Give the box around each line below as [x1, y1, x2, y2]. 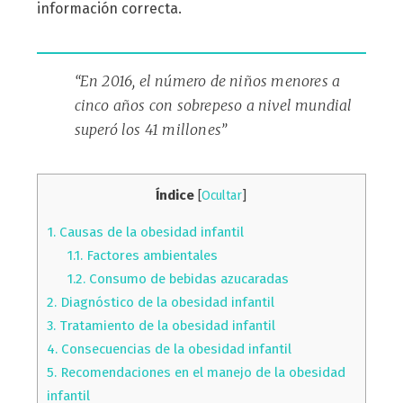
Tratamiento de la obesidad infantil [55, 317, 275, 334]
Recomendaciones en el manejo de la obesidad [56, 363, 345, 381]
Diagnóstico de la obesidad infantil [56, 293, 274, 310]
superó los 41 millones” [74, 120, 228, 139]
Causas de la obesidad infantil [55, 223, 244, 240]
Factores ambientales [83, 246, 219, 264]
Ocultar [201, 187, 243, 203]
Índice [156, 186, 195, 203]
